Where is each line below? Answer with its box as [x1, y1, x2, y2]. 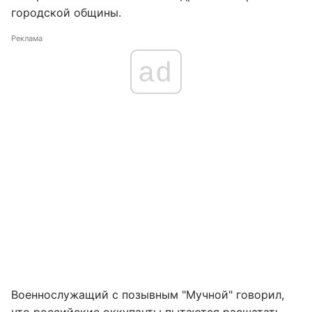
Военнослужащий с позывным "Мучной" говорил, [11, 288, 284, 302]
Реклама [11, 33, 42, 43]
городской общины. [11, 6, 121, 19]
